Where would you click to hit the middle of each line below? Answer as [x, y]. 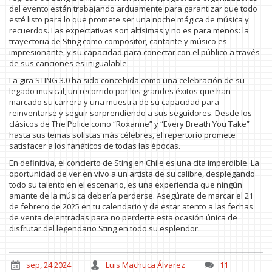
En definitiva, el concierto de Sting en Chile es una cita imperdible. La [134, 163]
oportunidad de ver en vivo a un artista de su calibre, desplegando [132, 174]
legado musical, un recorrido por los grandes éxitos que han [120, 91]
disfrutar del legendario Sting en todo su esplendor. [104, 229]
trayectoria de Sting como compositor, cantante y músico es [118, 42]
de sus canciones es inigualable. [69, 63]
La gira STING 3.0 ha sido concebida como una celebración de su [127, 80]
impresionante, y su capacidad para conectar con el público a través [134, 53]
